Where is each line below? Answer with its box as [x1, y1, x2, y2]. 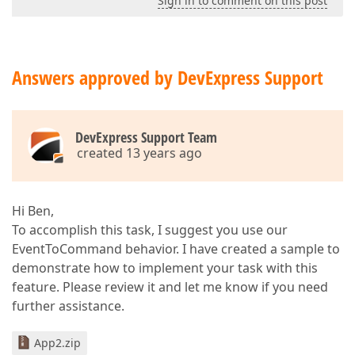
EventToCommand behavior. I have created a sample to [12, 240, 340, 258]
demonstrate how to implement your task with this [12, 259, 318, 277]
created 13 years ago [77, 144, 202, 162]
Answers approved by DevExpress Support [12, 64, 323, 90]
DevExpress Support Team [75, 128, 217, 147]
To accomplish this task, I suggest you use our [12, 221, 288, 239]
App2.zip [34, 335, 81, 350]
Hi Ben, [12, 202, 54, 219]
